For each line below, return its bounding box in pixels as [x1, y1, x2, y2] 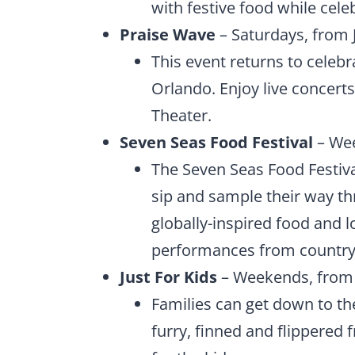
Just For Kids [120, 265, 217, 288]
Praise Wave [120, 23, 216, 45]
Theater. [151, 104, 212, 126]
